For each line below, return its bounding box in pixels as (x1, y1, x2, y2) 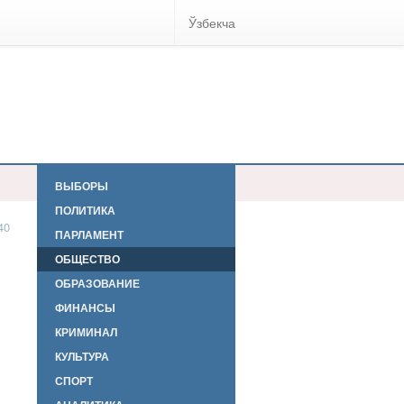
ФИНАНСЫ (55, 299, 115, 316)
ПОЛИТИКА (55, 202, 115, 218)
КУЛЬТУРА (55, 348, 109, 364)
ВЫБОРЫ (55, 178, 108, 194)
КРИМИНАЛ (55, 324, 117, 340)
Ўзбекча (188, 14, 235, 32)
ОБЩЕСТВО (55, 251, 120, 267)
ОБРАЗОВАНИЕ (55, 275, 140, 291)
